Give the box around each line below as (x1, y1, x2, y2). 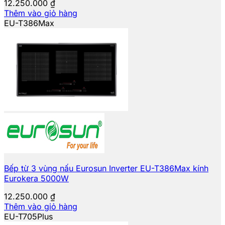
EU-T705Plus (4, 211, 53, 221)
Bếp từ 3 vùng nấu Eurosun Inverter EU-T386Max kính (4, 163, 208, 173)
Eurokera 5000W (4, 173, 69, 183)
